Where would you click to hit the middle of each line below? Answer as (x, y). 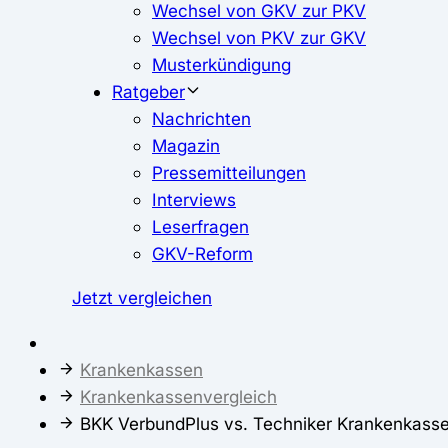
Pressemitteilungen (229, 173)
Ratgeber (148, 92)
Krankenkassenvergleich (178, 396)
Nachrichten (201, 119)
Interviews (194, 200)
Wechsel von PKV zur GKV (259, 38)
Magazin (186, 146)
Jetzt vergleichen (142, 298)
